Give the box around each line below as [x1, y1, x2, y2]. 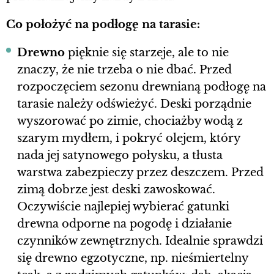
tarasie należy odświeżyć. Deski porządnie [17, 97, 251, 111]
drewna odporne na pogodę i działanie [17, 217, 232, 231]
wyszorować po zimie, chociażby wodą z [17, 114, 243, 128]
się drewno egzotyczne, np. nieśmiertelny [17, 251, 248, 265]
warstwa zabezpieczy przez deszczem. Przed [17, 166, 264, 180]
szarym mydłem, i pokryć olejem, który [17, 131, 240, 146]
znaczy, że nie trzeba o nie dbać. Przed [17, 63, 232, 77]
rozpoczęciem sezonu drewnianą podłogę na [17, 80, 266, 94]
